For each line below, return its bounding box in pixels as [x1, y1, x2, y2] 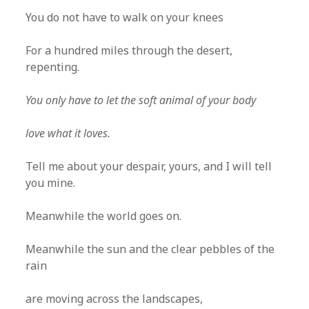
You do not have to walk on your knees [26, 10, 224, 25]
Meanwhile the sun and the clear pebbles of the [26, 241, 275, 257]
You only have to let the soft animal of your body [26, 92, 257, 108]
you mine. [26, 175, 76, 190]
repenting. [26, 59, 80, 74]
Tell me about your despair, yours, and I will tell [26, 159, 272, 174]
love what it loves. [26, 126, 111, 141]
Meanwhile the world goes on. [26, 208, 182, 223]
